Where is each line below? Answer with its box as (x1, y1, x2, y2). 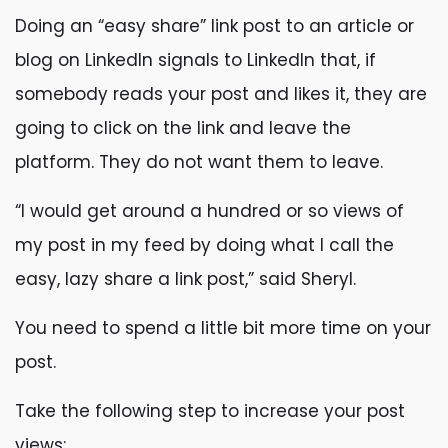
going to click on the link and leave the (15, 116, 351, 140)
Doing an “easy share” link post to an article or (15, 14, 414, 38)
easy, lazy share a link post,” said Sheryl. (15, 267, 361, 291)
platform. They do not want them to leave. (15, 150, 388, 174)
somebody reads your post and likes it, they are (15, 82, 427, 106)
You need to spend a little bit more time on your (15, 316, 431, 340)
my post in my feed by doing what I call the (15, 233, 394, 257)
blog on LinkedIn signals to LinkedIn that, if (15, 48, 376, 72)
